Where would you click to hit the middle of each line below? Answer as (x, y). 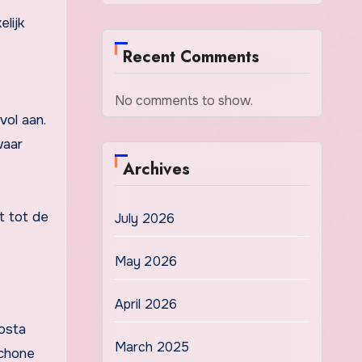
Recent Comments (191, 57)
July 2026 (145, 219)
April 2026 (146, 304)
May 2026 (146, 261)
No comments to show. (183, 101)
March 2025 (152, 347)
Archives (156, 169)
